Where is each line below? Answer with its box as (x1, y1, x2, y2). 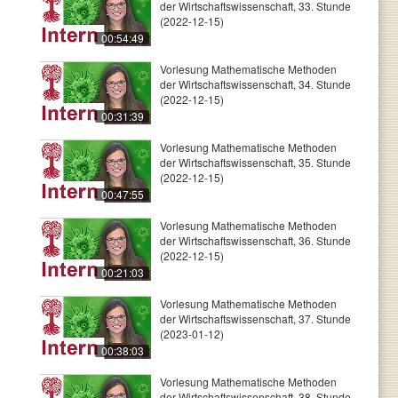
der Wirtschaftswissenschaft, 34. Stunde (160, 76, 351, 92)
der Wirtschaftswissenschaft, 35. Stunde (160, 155, 351, 170)
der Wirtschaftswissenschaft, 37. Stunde (160, 311, 351, 326)
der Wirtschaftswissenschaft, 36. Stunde (160, 233, 351, 248)
